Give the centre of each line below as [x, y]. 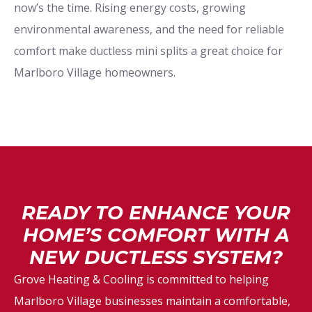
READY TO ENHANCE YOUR [156, 212]
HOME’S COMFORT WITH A [156, 235]
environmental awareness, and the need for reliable [149, 29]
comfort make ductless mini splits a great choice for [148, 50]
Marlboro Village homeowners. [95, 72]
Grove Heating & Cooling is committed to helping [141, 279]
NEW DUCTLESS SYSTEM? [156, 257]
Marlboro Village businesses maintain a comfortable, [152, 301]
